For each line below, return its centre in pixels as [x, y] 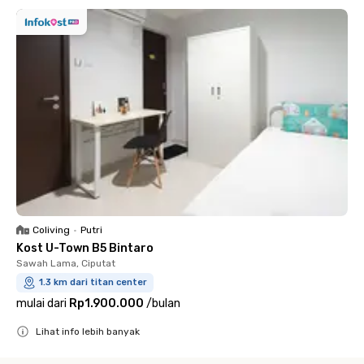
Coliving [51, 230]
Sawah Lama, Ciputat [66, 263]
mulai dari [41, 303]
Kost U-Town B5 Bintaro [85, 248]
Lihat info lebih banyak [88, 331]
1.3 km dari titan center [93, 282]
